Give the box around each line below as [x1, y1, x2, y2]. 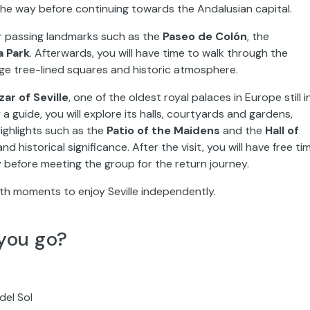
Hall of [265, 122, 299, 138]
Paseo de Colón [163, 28, 247, 44]
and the [220, 122, 265, 138]
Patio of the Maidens [107, 122, 220, 138]
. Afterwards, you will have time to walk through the [30, 45, 288, 60]
